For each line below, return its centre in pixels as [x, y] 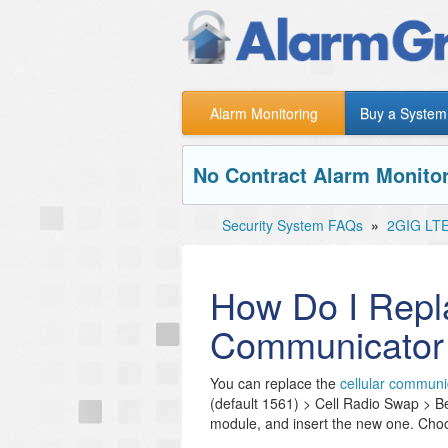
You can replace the [275, 383]
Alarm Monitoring [263, 113]
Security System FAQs [292, 225]
